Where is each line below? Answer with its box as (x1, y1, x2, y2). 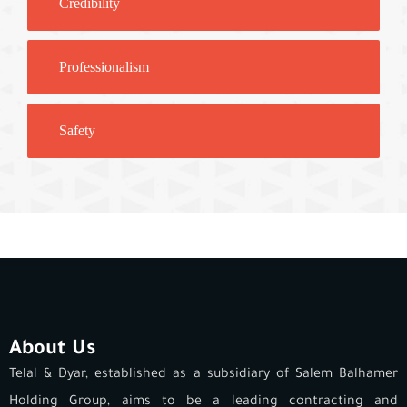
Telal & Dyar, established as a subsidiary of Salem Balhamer (9, 367, 398, 382)
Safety (59, 122, 95, 138)
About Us (9, 339, 95, 362)
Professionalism (59, 58, 149, 74)
